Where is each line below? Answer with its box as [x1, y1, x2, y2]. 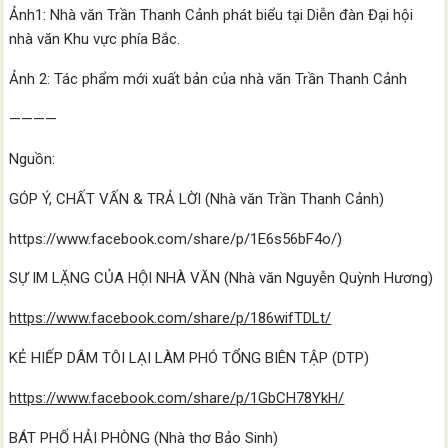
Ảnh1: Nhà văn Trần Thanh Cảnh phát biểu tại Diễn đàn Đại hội [9, 6, 414, 24]
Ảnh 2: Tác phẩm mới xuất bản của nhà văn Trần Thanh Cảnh [9, 70, 408, 88]
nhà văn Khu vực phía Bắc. [9, 30, 181, 48]
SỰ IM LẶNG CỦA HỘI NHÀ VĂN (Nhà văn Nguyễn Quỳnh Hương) [9, 269, 434, 287]
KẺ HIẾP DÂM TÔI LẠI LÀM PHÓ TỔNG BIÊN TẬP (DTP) [9, 349, 370, 367]
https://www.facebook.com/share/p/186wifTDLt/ [9, 309, 332, 327]
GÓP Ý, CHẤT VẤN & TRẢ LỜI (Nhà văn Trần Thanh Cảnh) [9, 190, 385, 208]
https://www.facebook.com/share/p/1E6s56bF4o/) [9, 230, 343, 248]
